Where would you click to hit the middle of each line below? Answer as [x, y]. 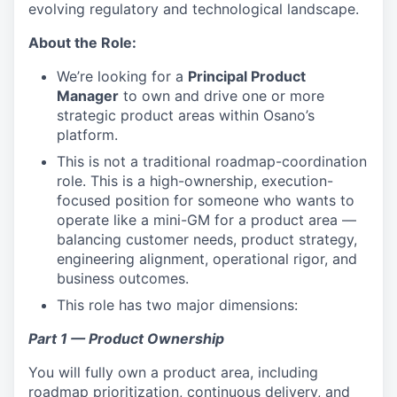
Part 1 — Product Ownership [126, 339]
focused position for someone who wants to [206, 200]
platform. [87, 135]
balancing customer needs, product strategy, [207, 239]
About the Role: [82, 43]
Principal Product [247, 76]
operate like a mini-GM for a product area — [206, 220]
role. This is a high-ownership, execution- [195, 181]
